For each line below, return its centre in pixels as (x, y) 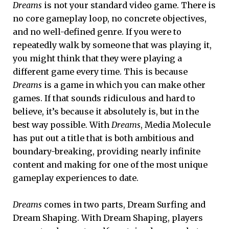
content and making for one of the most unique (110, 164)
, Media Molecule (176, 124)
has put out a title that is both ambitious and (103, 138)
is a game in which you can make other (124, 85)
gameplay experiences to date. (76, 178)
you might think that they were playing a (97, 58)
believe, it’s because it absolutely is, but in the (106, 111)
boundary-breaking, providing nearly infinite (107, 151)
